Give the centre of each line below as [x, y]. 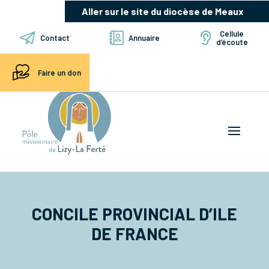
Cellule [232, 34]
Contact [55, 38]
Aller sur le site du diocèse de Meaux [163, 11]
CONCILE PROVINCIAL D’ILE [134, 213]
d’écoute [232, 42]
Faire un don [59, 72]
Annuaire [144, 38]
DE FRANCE [134, 233]
